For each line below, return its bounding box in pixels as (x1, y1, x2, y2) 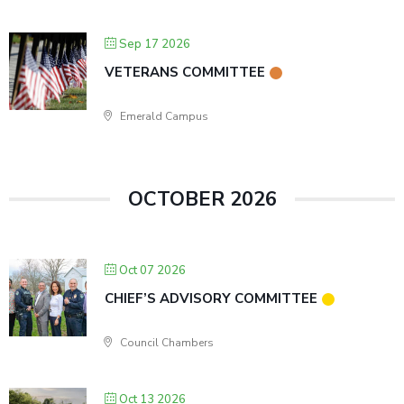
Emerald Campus (117, 109, 208, 124)
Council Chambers (117, 335, 214, 350)
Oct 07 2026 (119, 262, 186, 279)
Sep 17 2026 (119, 36, 190, 52)
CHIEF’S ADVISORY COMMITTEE (105, 289, 317, 308)
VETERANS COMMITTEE (105, 63, 265, 81)
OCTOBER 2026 (127, 186, 277, 213)
